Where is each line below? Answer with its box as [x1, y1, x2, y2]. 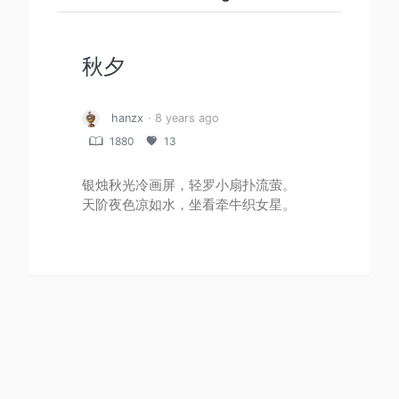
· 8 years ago [148, 111, 219, 125]
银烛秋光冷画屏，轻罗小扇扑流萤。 [82, 177, 296, 193]
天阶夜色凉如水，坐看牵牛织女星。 [82, 197, 296, 213]
